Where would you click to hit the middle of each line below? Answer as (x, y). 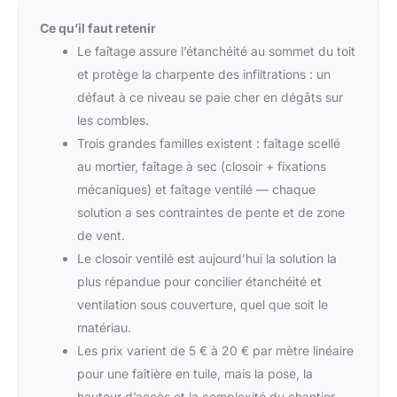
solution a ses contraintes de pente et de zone (211, 212)
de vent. (101, 235)
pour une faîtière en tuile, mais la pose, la (195, 373)
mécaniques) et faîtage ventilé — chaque (196, 189)
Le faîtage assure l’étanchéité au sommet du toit (216, 51)
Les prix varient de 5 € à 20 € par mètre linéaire (215, 350)
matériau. (104, 327)
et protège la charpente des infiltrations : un (204, 74)
